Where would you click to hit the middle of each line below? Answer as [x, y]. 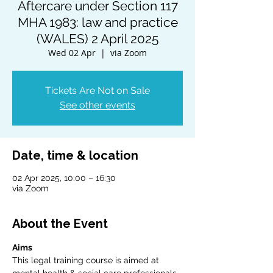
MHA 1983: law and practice [97, 23]
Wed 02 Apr [72, 53]
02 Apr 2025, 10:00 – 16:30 [64, 178]
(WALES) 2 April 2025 [97, 39]
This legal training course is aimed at [87, 261]
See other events [97, 105]
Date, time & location [75, 156]
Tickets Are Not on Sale [97, 91]
